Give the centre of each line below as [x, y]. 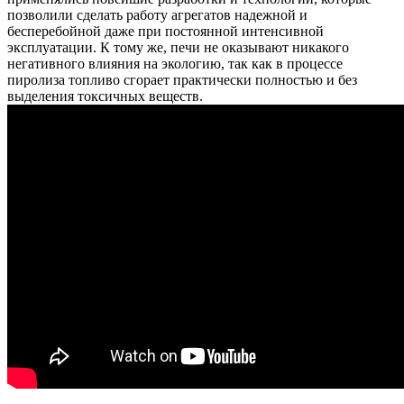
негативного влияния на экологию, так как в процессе [175, 63]
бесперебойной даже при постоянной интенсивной [165, 31]
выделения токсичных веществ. [109, 96]
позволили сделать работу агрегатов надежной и [157, 14]
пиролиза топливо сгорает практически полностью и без [182, 79]
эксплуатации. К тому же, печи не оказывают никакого [178, 47]
